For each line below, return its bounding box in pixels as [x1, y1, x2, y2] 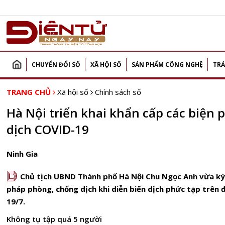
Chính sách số [95, 87, 141, 97]
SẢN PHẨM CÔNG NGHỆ [132, 60, 203, 69]
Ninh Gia [7, 149, 38, 159]
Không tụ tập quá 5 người [7, 214, 102, 224]
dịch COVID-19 [7, 121, 89, 138]
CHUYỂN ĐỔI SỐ [32, 60, 80, 69]
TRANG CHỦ [7, 87, 51, 97]
